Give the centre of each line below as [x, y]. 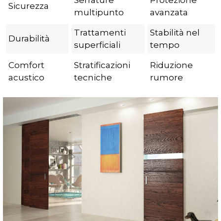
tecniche [93, 78]
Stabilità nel [175, 33]
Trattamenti [100, 33]
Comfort [26, 65]
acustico [26, 78]
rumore [166, 78]
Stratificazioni [102, 65]
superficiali [97, 45]
